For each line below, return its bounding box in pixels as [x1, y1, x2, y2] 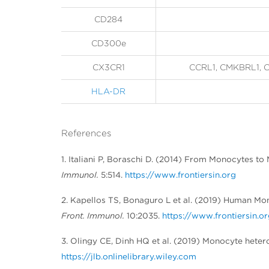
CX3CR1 [92, 62, 125, 73]
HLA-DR [91, 86, 125, 97]
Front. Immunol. [61, 211, 124, 221]
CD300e [91, 38, 126, 49]
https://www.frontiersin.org [125, 170, 236, 180]
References [61, 128, 111, 139]
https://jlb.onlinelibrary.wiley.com [61, 252, 196, 262]
